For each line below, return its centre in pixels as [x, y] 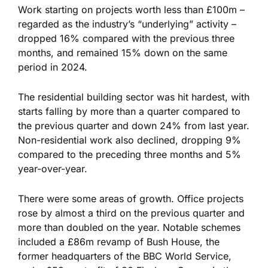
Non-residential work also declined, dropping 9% [130, 140]
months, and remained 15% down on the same [123, 53]
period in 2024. [53, 67]
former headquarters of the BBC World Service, [125, 256]
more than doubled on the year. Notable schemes [129, 228]
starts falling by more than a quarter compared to [129, 112]
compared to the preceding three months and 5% [130, 155]
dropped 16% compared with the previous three [126, 39]
